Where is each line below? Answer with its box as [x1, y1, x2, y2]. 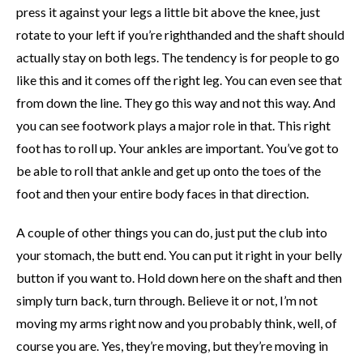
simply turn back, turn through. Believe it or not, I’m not [16, 292, 318, 308]
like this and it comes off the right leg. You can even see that [16, 71, 342, 88]
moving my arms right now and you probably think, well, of [16, 314, 337, 331]
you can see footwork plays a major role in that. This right [16, 117, 331, 133]
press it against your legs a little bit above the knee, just [16, 3, 320, 19]
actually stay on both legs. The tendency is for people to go [16, 49, 340, 65]
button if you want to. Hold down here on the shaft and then [16, 269, 342, 285]
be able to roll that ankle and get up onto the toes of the [16, 162, 321, 178]
